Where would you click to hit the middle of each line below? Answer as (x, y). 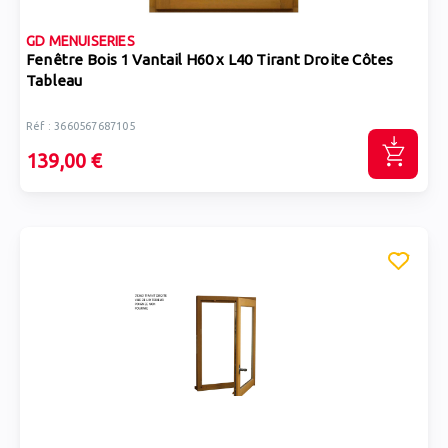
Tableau (54, 80)
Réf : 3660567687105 (80, 126)
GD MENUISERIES (80, 41)
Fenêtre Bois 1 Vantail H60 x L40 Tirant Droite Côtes (210, 59)
